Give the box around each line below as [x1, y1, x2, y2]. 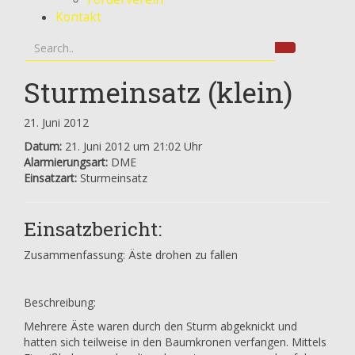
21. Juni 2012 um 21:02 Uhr [62, 139, 202, 155]
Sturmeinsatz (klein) [24, 74, 292, 111]
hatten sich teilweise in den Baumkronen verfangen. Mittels [24, 334, 326, 350]
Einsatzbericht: [24, 216, 162, 242]
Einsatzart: [24, 170, 77, 186]
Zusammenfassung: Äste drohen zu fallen [24, 247, 238, 263]
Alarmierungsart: [24, 155, 108, 170]
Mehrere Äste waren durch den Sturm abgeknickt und [24, 319, 297, 334]
